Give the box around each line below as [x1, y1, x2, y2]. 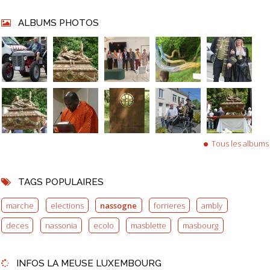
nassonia [45, 220, 77, 231]
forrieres [153, 199, 185, 211]
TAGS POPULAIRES [17, 175, 104, 187]
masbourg [183, 220, 219, 231]
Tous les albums [212, 138, 269, 149]
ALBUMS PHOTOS [17, 16, 99, 28]
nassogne [100, 199, 137, 211]
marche [6, 199, 34, 211]
